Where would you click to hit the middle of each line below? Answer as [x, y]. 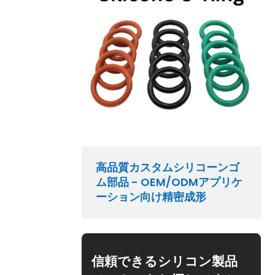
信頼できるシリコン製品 [165, 261]
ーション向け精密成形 [151, 197]
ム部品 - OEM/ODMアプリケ [169, 182]
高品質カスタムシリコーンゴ [168, 168]
